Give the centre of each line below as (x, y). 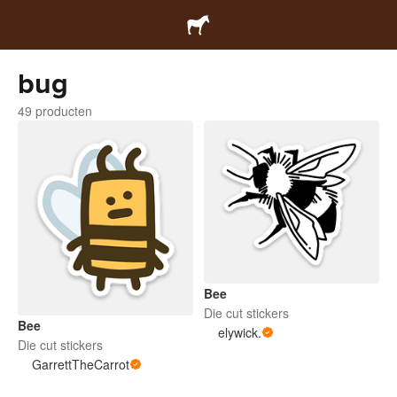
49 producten (55, 111)
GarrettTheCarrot (81, 364)
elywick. (240, 332)
